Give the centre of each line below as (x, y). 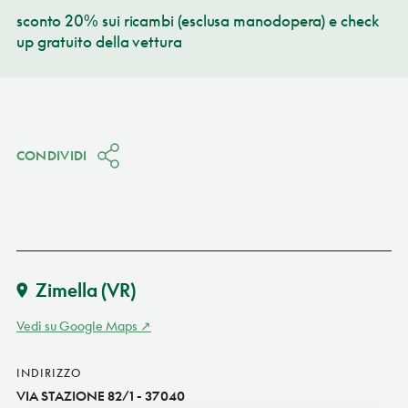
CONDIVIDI (51, 155)
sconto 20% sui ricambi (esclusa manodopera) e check (197, 20)
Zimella (66, 289)
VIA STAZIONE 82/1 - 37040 (100, 395)
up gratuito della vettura (99, 41)
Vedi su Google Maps (76, 325)
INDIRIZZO (48, 372)
